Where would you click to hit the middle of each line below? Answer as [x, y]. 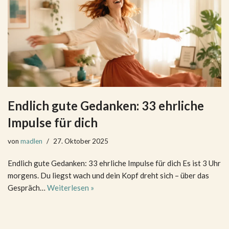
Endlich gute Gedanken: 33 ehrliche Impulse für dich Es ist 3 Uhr [114, 163]
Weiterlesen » [71, 187]
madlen [31, 141]
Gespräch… [27, 187]
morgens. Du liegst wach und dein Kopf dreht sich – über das [108, 175]
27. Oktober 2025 [81, 141]
